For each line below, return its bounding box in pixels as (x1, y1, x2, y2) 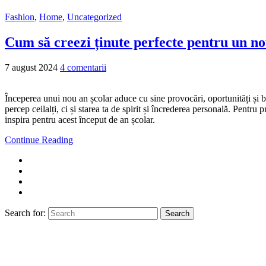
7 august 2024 (5, 62, 58, 72)
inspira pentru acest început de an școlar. (5, 114, 155, 125)
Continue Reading (5, 134, 73, 145)
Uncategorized (67, 11, 122, 22)
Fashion (5, 11, 34, 22)
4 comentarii (60, 62, 106, 72)
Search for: (5, 207, 46, 218)
